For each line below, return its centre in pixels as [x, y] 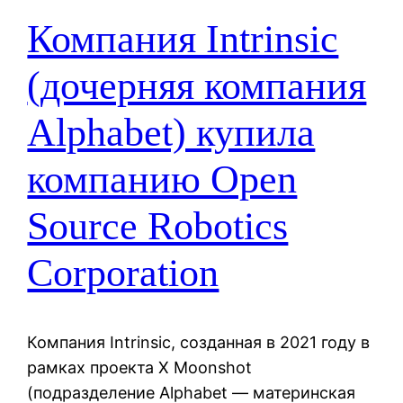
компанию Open [162, 180]
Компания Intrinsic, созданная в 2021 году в [199, 342]
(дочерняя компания [197, 86]
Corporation [123, 273]
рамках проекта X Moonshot [140, 367]
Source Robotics [158, 227]
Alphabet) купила [171, 133]
